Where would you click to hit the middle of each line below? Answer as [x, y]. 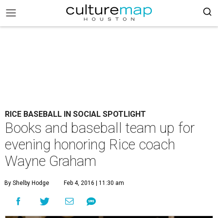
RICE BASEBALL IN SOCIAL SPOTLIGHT [75, 114]
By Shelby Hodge [27, 183]
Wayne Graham [51, 161]
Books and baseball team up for [100, 128]
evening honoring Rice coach [90, 145]
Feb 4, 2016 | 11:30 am [94, 183]
